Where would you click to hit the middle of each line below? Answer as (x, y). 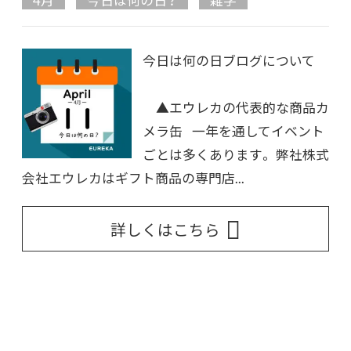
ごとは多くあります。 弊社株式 (236, 155)
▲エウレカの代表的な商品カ (236, 108)
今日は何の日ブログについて (229, 61)
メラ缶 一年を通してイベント (233, 131)
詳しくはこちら (165, 229)
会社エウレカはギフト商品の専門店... (133, 178)
